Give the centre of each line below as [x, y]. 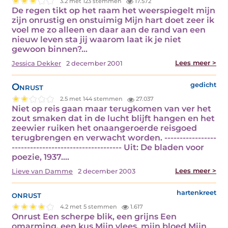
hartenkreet [196, 192]
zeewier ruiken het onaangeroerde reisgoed [104, 128]
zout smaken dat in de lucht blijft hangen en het [113, 118]
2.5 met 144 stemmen [92, 99]
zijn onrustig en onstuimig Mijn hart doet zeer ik [113, 20]
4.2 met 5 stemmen [90, 207]
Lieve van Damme [42, 171]
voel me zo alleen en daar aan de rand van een [109, 30]
